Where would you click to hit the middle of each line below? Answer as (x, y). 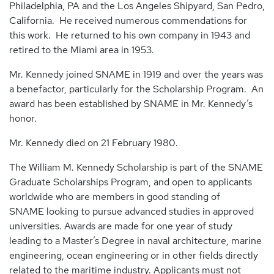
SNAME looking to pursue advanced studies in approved (131, 211)
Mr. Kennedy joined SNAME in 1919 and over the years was (136, 74)
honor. (24, 118)
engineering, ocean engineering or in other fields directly (134, 255)
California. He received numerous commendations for (128, 20)
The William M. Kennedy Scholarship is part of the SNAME (136, 167)
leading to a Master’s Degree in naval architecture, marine (135, 241)
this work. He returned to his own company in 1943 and (130, 35)
